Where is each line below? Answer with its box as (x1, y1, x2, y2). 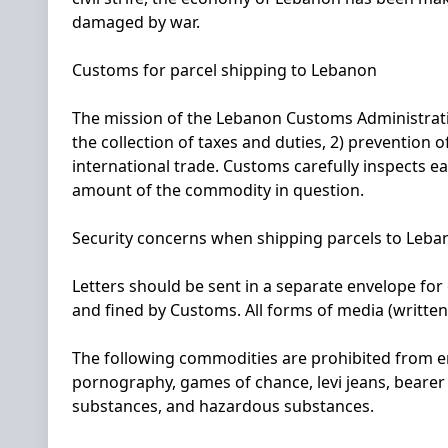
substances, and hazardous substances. (72, 395, 374, 417)
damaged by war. (72, 11, 200, 33)
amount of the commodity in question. (72, 179, 364, 201)
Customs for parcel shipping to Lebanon (72, 59, 377, 81)
